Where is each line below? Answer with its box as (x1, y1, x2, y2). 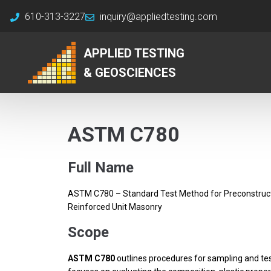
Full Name (68, 159, 134, 176)
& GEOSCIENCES (83, 65, 176, 80)
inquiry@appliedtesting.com (99, 11, 217, 22)
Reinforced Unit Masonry (68, 202, 162, 212)
